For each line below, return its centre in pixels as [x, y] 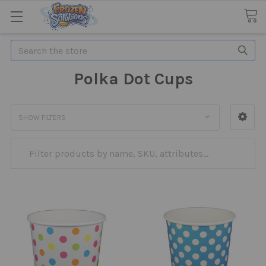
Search [25, 47]
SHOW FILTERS [42, 118]
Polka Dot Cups [133, 79]
